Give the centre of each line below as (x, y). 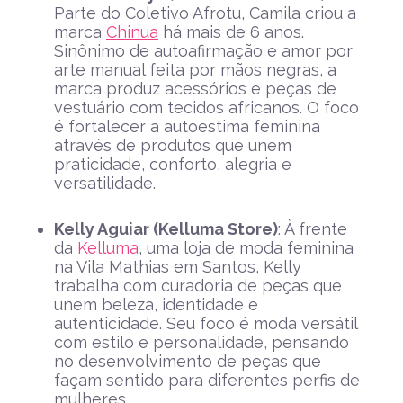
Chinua (132, 32)
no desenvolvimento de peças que (188, 362)
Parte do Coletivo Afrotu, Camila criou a (205, 13)
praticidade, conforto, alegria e (173, 165)
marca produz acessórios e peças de (195, 89)
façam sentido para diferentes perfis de (207, 381)
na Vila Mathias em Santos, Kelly (178, 267)
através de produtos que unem (173, 146)
